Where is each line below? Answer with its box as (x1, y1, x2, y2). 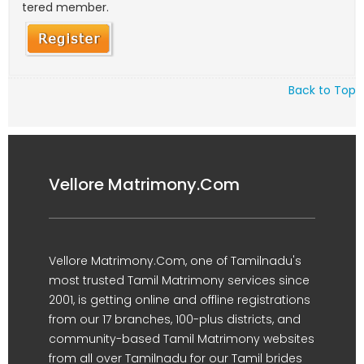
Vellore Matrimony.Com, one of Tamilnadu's (49, 253, 301, 269)
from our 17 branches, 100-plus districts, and (49, 311, 301, 327)
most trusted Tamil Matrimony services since (49, 272, 310, 288)
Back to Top (288, 81, 356, 98)
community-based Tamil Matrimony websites (49, 331, 314, 347)
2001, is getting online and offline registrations (49, 292, 310, 308)
